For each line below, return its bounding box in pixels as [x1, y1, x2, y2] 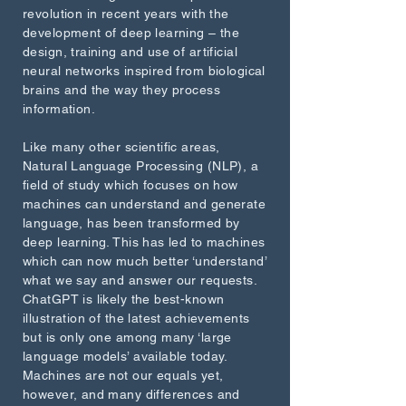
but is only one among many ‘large [23, 330, 232, 344]
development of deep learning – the [23, 25, 240, 40]
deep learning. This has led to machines [23, 235, 266, 249]
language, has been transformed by [23, 216, 240, 230]
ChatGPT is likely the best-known [23, 292, 225, 306]
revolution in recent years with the [23, 6, 229, 21]
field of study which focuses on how [23, 178, 238, 192]
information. [23, 101, 96, 116]
